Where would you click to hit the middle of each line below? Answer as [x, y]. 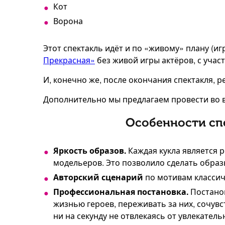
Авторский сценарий [98, 177]
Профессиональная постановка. [121, 192]
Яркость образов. [90, 151]
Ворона [68, 21]
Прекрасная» [69, 60]
